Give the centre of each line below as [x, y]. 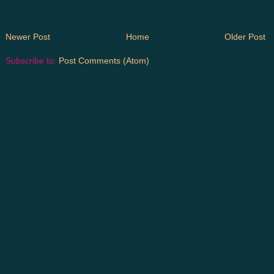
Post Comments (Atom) [104, 61]
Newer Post [28, 37]
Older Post [245, 37]
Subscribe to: [32, 61]
